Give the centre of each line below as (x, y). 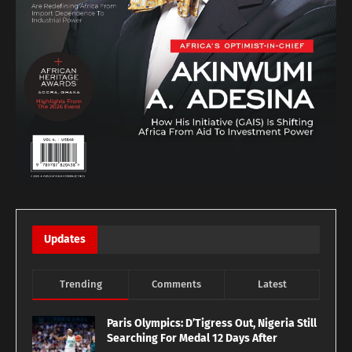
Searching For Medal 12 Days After (192, 339)
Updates (65, 240)
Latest (272, 284)
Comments (176, 284)
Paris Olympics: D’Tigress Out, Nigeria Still (212, 324)
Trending (81, 284)
